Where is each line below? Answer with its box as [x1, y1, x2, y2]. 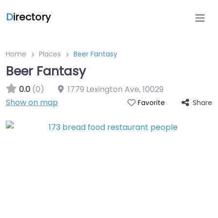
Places [39, 49, 61, 59]
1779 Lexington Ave [68, 84, 139, 95]
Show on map [6, 97, 58, 108]
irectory [13, 10, 51, 24]
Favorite [137, 98, 165, 108]
